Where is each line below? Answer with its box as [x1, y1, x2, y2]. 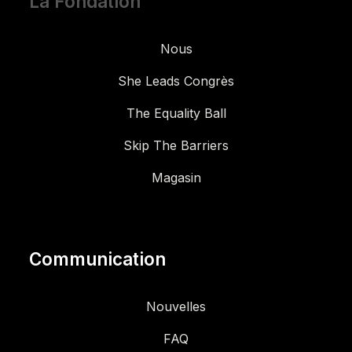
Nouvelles [146, 298, 206, 314]
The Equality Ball [126, 104, 226, 121]
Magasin [151, 169, 201, 185]
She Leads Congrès [118, 72, 234, 89]
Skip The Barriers [123, 137, 229, 153]
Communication [28, 247, 166, 269]
